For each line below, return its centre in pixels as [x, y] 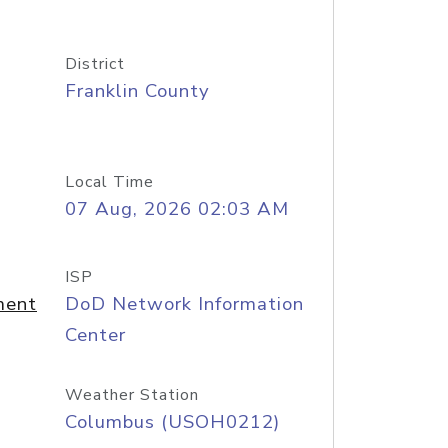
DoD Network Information [184, 304]
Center [95, 335]
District [94, 64]
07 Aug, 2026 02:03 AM [176, 209]
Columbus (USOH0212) [172, 422]
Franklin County [137, 91]
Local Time [109, 182]
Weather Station [131, 395]
